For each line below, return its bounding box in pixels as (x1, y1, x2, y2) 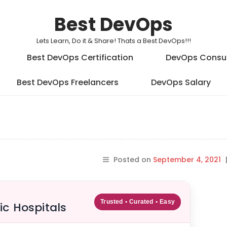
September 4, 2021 (153, 155, 221, 165)
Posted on (113, 155, 153, 165)
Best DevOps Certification (27, 52, 133, 63)
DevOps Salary (150, 77, 211, 88)
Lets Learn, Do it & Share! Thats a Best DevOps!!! (36, 36, 191, 46)
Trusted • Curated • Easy (100, 198, 175, 205)
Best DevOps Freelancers (16, 77, 119, 88)
